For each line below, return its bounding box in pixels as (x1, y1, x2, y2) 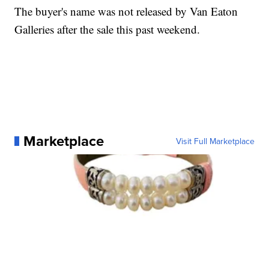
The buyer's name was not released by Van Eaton (14, 4, 238, 19)
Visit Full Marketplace (175, 135, 255, 148)
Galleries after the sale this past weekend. (14, 22, 201, 37)
